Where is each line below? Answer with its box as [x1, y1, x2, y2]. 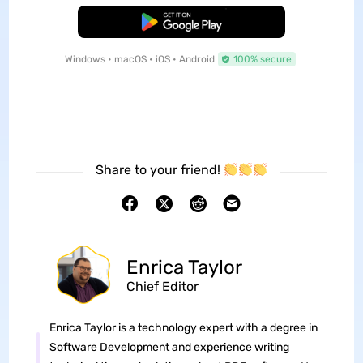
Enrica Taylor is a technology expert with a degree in [49, 321, 318, 335]
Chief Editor [126, 278, 199, 294]
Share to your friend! [95, 162, 224, 178]
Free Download [147, 16, 216, 28]
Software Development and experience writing [49, 340, 289, 355]
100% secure [233, 53, 292, 66]
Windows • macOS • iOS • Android [64, 53, 215, 66]
